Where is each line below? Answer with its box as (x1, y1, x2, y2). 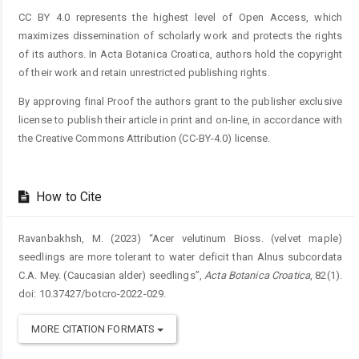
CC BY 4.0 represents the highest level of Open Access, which (18, 11, 342, 24)
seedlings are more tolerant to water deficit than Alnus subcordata (18, 251, 342, 264)
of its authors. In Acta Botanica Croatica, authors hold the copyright (18, 48, 342, 61)
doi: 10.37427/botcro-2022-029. (18, 288, 167, 301)
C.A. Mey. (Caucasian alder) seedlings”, (18, 269, 205, 282)
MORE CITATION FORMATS (31, 323, 158, 336)
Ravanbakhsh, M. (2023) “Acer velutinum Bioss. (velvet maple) (18, 232, 342, 245)
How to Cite (33, 190, 103, 205)
